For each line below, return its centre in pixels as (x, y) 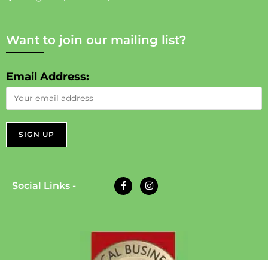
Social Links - (44, 186)
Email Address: (48, 76)
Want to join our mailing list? (96, 40)
